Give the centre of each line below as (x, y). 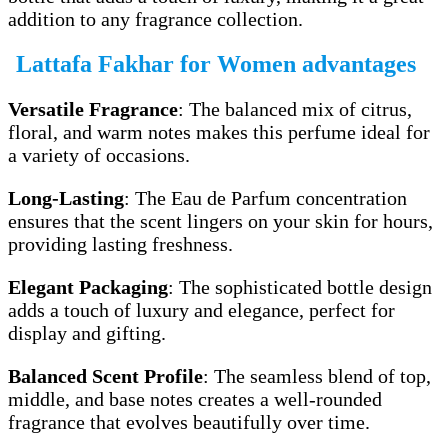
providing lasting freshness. (120, 244)
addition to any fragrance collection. (155, 19)
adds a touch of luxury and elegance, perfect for (201, 310)
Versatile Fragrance (93, 109)
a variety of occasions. (99, 155)
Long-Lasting (66, 198)
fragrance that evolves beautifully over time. (189, 422)
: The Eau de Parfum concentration (265, 198)
